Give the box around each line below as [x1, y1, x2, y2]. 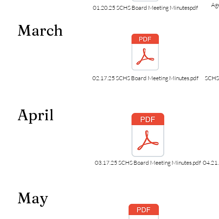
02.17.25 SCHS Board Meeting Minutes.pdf [92, 74, 198, 82]
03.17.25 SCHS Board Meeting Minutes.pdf [95, 159, 201, 166]
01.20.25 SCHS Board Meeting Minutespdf [92, 4, 198, 11]
